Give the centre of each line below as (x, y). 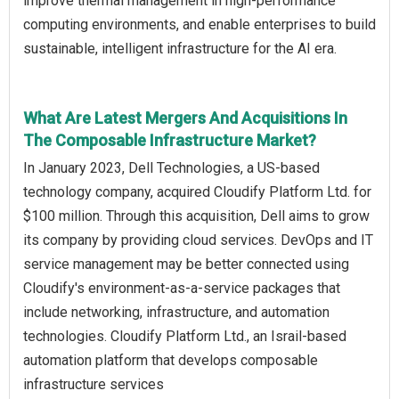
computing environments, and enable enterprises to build (199, 25)
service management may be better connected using (186, 265)
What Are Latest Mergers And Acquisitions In (185, 118)
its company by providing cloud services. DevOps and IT (198, 240)
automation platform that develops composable (171, 361)
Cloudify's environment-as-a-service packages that (182, 289)
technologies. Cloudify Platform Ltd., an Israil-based (185, 337)
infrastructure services (94, 385)
